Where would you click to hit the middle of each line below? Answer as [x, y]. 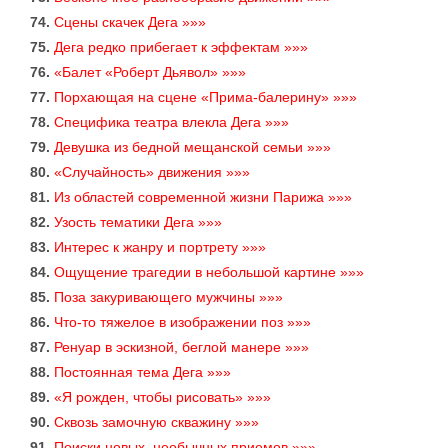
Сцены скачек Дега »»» [130, 22]
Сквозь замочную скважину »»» [156, 422]
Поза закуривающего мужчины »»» [168, 297]
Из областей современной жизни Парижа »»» [203, 197]
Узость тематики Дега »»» [138, 222]
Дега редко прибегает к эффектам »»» [181, 47]
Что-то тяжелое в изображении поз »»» [182, 322]
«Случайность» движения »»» [152, 172]
